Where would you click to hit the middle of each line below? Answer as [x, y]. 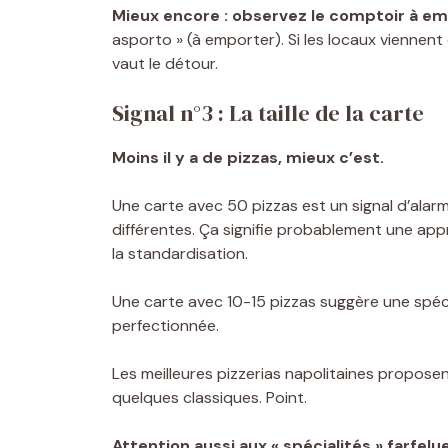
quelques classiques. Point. [209, 397]
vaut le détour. [165, 63]
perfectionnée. [165, 325]
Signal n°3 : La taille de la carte [268, 112]
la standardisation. [180, 253]
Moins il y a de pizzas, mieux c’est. [248, 157]
